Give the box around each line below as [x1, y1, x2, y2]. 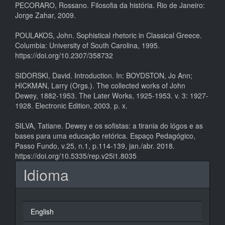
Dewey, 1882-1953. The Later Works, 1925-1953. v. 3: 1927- [15, 90, 208, 101]
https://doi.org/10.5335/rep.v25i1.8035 [15, 151, 137, 161]
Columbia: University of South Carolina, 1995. [15, 40, 160, 51]
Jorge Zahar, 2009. [15, 10, 76, 21]
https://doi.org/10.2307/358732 [15, 50, 113, 61]
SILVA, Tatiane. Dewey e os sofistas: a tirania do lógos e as [15, 121, 203, 131]
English [31, 206, 54, 217]
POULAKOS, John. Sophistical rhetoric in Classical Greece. [15, 30, 202, 41]
